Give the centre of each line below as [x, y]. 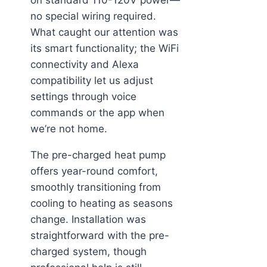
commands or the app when [97, 112]
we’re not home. [69, 128]
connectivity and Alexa [85, 64]
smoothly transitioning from [96, 187]
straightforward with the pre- [100, 235]
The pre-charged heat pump [98, 155]
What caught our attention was [104, 32]
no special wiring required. [93, 16]
